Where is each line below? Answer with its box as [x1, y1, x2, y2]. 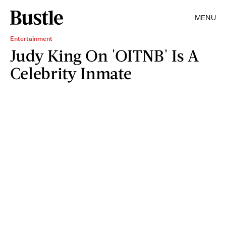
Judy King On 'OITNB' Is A [10, 45, 199, 65]
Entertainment [10, 34, 52, 43]
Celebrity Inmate [10, 63, 132, 83]
